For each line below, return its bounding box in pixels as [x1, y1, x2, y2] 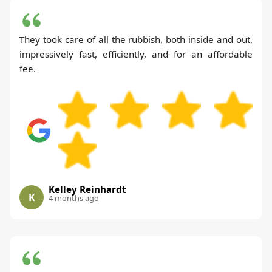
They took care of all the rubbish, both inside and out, [19, 33, 253, 46]
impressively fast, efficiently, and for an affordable [19, 48, 253, 61]
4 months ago [49, 192, 99, 204]
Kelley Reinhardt [49, 183, 126, 196]
